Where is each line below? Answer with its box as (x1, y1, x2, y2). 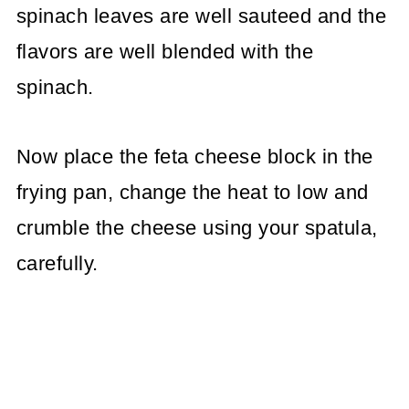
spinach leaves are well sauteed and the (16, 4, 387, 27)
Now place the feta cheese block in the (16, 144, 373, 168)
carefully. (16, 251, 99, 275)
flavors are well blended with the (16, 39, 314, 63)
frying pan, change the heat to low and (16, 180, 369, 204)
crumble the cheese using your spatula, (16, 215, 378, 239)
